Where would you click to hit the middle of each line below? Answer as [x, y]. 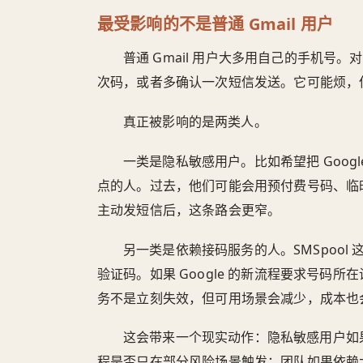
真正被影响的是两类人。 [195, 121]
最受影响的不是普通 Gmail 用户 [215, 23]
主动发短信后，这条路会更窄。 [189, 209]
